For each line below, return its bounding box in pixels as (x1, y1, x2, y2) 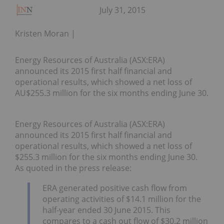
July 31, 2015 (99, 4, 145, 16)
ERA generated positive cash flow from (42, 182, 187, 193)
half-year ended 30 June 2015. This (42, 204, 170, 215)
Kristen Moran (15, 28, 69, 39)
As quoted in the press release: (15, 162, 131, 174)
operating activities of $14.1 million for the (42, 193, 201, 204)
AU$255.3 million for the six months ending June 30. (15, 87, 208, 99)
